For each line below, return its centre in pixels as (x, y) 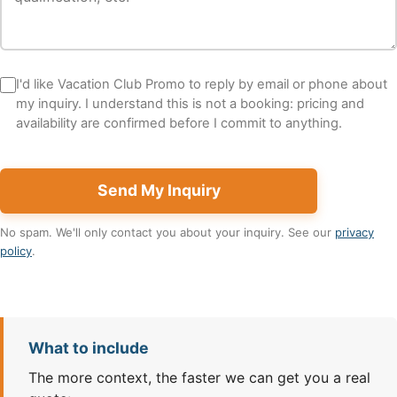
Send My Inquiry (159, 191)
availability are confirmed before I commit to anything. (179, 124)
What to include (89, 347)
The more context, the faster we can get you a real (199, 378)
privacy (354, 232)
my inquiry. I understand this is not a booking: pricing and (190, 104)
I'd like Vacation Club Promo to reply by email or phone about (202, 85)
